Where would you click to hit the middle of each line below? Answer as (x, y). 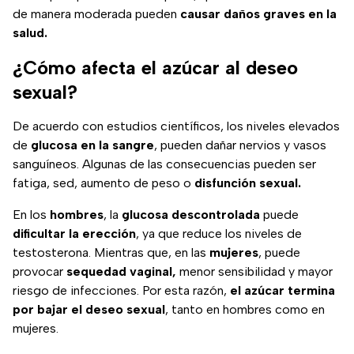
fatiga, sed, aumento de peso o (104, 183)
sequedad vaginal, (121, 272)
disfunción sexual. (248, 183)
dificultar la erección (74, 234)
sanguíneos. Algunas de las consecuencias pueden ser (164, 164)
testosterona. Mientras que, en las (111, 253)
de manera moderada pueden (96, 14)
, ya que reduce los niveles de (219, 234)
